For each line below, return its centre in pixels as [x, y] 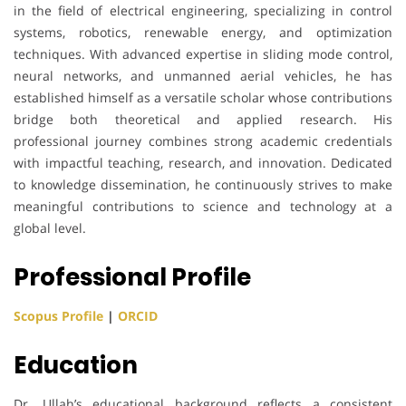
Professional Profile [132, 277]
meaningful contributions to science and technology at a [203, 206]
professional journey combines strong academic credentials [203, 140]
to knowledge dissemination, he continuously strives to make [203, 184]
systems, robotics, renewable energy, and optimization [203, 32]
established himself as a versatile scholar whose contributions [203, 97]
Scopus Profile [58, 315]
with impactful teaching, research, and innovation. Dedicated [203, 162]
